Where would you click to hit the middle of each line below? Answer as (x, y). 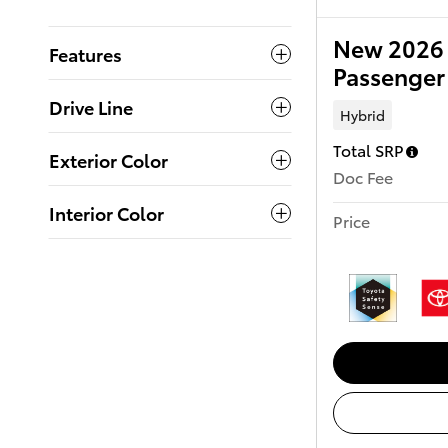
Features (85, 54)
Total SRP (368, 149)
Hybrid (362, 115)
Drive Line (91, 107)
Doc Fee (363, 176)
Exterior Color (108, 160)
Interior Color (106, 213)
